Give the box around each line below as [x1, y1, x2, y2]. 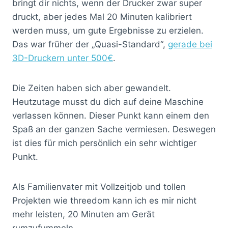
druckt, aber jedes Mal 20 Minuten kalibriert [12, 11, 192, 22]
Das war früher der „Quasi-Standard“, [12, 39, 168, 49]
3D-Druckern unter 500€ [12, 52, 113, 63]
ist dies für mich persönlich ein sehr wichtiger [12, 137, 196, 148]
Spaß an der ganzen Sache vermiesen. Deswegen [12, 124, 216, 134]
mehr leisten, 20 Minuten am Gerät [12, 209, 155, 219]
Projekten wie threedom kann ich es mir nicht [12, 195, 196, 206]
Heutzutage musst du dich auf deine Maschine [12, 96, 204, 107]
